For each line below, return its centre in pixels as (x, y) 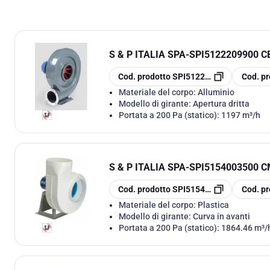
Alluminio (216, 92)
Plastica (213, 205)
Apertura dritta (221, 103)
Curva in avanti (221, 216)
